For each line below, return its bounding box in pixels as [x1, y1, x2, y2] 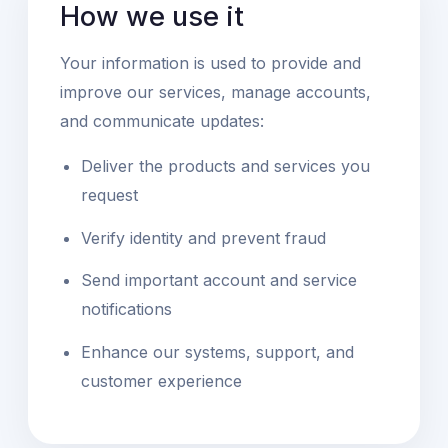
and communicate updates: [60, 110, 264, 131]
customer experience [80, 370, 242, 391]
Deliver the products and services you [80, 155, 370, 176]
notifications [80, 299, 172, 320]
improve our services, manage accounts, [60, 81, 371, 102]
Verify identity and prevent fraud [80, 227, 326, 248]
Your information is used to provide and [60, 52, 361, 73]
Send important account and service [80, 270, 357, 291]
